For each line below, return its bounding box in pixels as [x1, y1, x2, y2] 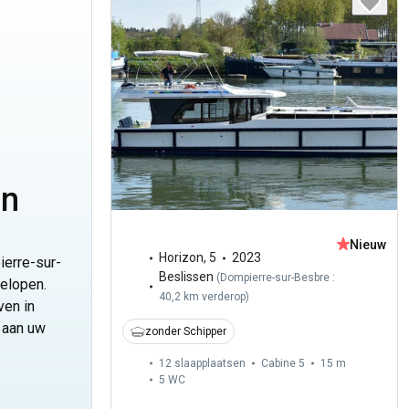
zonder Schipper [145, 325, 227, 339]
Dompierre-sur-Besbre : [220, 271, 336, 285]
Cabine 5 [261, 357, 306, 371]
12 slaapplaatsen [159, 357, 246, 371]
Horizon [159, 250, 204, 266]
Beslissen [159, 269, 215, 285]
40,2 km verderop [159, 290, 246, 304]
